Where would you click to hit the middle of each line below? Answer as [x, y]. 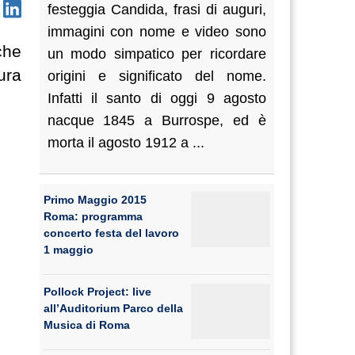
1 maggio [68, 250]
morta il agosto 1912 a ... [126, 143]
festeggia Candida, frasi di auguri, [157, 10]
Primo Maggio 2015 [95, 200]
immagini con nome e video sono [157, 32]
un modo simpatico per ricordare [157, 54]
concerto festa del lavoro [111, 233]
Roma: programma [93, 216]
